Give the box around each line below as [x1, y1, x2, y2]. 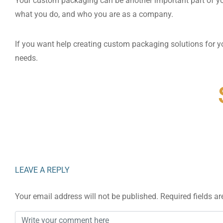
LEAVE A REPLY [15, 165, 70, 175]
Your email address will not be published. [15, 192, 158, 201]
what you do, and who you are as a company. [15, 9, 173, 19]
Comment [14, 213, 51, 222]
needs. [15, 53, 40, 63]
